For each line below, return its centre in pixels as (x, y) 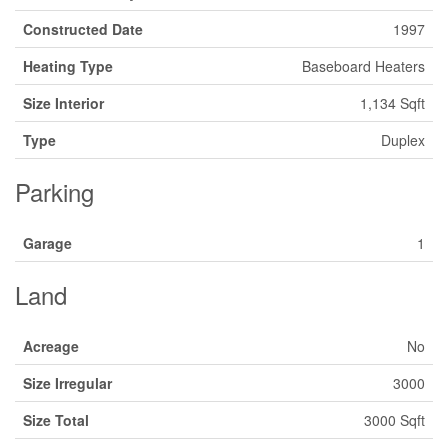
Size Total (56, 420)
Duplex (403, 140)
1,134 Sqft (392, 103)
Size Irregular (67, 383)
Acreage (51, 346)
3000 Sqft (394, 420)
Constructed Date (83, 29)
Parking (54, 191)
